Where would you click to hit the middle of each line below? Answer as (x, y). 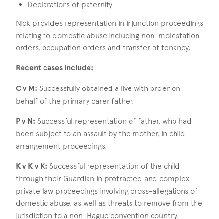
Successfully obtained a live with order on (109, 88)
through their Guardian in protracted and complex (102, 178)
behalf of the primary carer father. (75, 101)
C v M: (26, 88)
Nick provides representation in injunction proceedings (109, 23)
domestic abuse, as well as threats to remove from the (109, 203)
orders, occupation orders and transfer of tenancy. (103, 47)
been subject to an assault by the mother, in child (100, 133)
